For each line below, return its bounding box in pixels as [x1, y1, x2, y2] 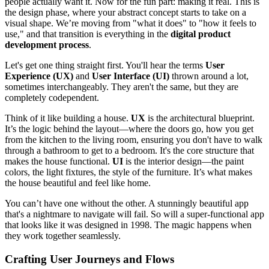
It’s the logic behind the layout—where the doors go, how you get [5, 124, 253, 134]
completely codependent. [5, 92, 99, 103]
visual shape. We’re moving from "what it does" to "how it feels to [5, 18, 256, 29]
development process [5, 40, 89, 50]
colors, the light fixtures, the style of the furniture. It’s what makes [5, 167, 252, 178]
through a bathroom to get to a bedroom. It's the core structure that [5, 145, 254, 156]
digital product [171, 29, 231, 40]
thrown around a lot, [169, 71, 249, 82]
